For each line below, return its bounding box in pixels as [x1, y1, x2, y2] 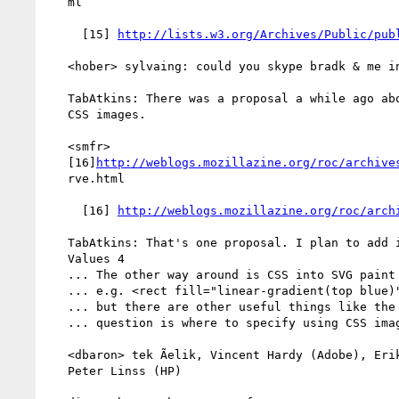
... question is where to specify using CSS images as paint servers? [46, 315, 68, 330]
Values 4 [46, 251, 68, 265]
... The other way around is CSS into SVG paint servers [46, 267, 68, 281]
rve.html [46, 171, 68, 185]
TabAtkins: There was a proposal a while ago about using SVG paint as [46, 91, 68, 105]
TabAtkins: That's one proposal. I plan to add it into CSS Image [46, 235, 68, 249]
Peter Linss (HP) [46, 363, 68, 378]
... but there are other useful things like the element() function [46, 299, 68, 313]
